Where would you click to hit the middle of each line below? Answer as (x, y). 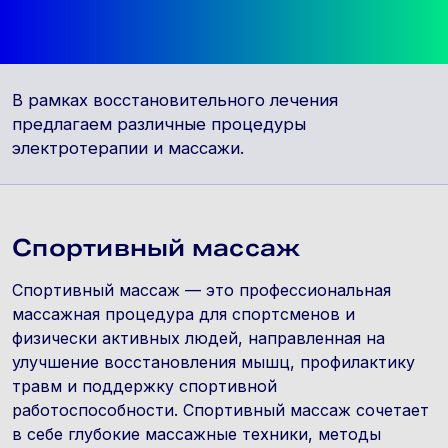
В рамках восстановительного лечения (175, 100)
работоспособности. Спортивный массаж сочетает (220, 410)
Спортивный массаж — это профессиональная (201, 290)
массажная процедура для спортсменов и (183, 314)
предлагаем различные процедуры (159, 124)
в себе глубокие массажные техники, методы (196, 434)
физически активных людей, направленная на (198, 338)
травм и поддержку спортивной (144, 386)
